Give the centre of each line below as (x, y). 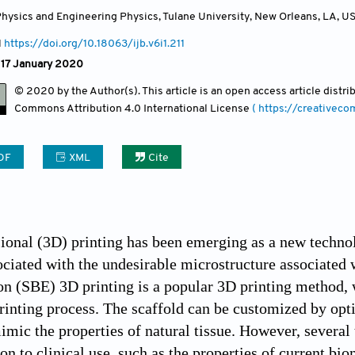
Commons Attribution (69, 109)
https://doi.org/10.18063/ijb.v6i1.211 (94, 44)
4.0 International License (188, 109)
